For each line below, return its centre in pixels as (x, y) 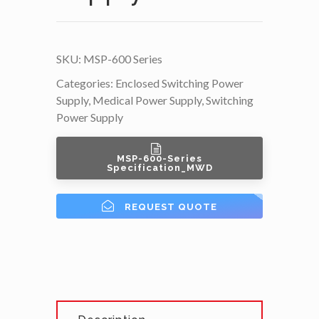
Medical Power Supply (147, 100)
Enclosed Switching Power (179, 83)
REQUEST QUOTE (171, 206)
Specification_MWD (159, 167)
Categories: (86, 83)
